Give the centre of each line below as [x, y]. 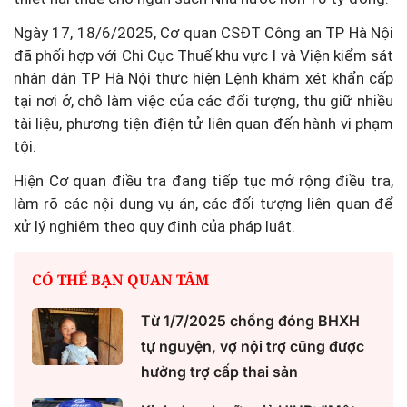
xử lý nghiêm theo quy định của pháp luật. [154, 227]
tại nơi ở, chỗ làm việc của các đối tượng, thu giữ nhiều [203, 101]
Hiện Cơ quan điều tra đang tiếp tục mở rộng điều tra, [203, 181]
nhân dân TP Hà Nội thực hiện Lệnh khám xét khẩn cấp [203, 79]
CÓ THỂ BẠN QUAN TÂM [120, 280]
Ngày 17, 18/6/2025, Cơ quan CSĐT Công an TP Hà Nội [203, 33]
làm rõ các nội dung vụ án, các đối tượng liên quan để [203, 204]
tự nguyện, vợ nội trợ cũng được [253, 347]
